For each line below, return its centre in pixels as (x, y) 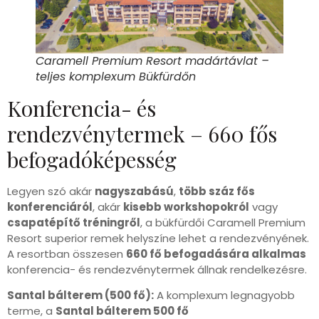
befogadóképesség (92, 159)
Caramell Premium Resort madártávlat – (152, 61)
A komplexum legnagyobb (224, 295)
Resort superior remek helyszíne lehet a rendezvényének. (158, 238)
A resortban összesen (67, 253)
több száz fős (217, 191)
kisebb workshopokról (186, 206)
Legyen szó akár (51, 191)
